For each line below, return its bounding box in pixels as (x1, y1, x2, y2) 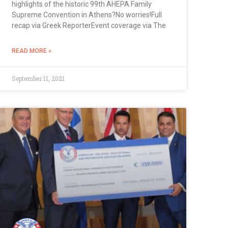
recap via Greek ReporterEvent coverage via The (11, 21, 166, 30)
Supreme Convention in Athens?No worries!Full (11, 10, 162, 19)
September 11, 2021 (11, 74, 65, 82)
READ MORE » (11, 47, 51, 54)
